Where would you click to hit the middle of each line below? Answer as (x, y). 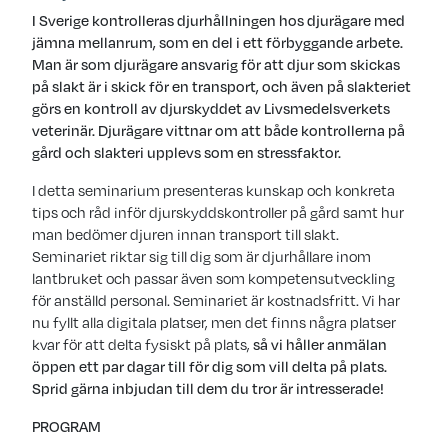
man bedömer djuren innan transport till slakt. (185, 234)
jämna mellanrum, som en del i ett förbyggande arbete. (217, 42)
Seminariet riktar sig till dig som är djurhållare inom (201, 256)
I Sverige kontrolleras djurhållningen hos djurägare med (218, 20)
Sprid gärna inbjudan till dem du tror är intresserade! (208, 388)
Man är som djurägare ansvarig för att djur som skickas (216, 64)
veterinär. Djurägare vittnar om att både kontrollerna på (218, 130)
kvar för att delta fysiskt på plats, (142, 344)
